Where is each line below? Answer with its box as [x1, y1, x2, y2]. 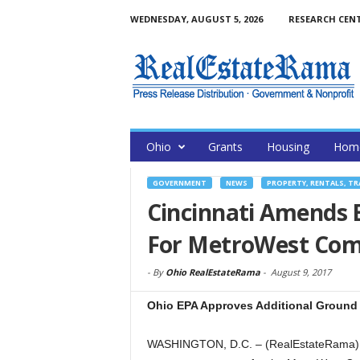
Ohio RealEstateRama [165, 266, 260, 278]
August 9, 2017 [270, 266, 331, 278]
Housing [266, 139, 309, 154]
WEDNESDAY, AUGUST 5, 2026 [129, 13, 263, 25]
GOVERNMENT [152, 178, 207, 188]
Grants [207, 139, 243, 154]
